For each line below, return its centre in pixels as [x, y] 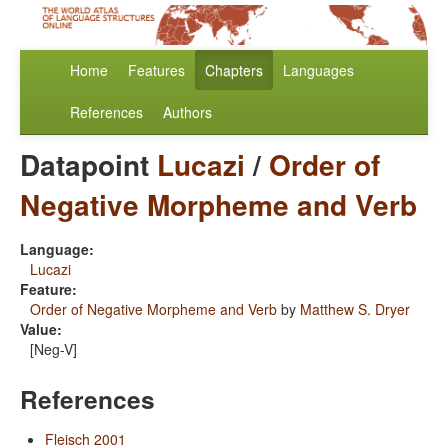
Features [156, 70]
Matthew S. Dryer [355, 309]
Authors [187, 112]
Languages [318, 70]
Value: [41, 329]
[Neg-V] [53, 349]
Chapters [234, 70]
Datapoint [88, 165]
